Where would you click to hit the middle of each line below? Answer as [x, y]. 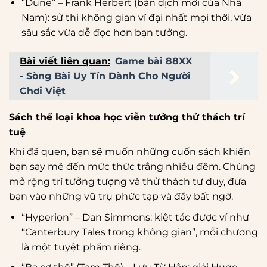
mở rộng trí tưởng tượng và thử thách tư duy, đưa [128, 181]
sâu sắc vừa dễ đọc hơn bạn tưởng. [104, 32]
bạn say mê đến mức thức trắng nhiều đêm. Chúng [132, 166]
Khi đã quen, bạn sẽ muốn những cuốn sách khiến [130, 151]
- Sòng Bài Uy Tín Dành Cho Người [105, 76]
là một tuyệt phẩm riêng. [81, 247]
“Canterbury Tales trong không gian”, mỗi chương [139, 232]
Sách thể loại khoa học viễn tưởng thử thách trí [127, 117]
